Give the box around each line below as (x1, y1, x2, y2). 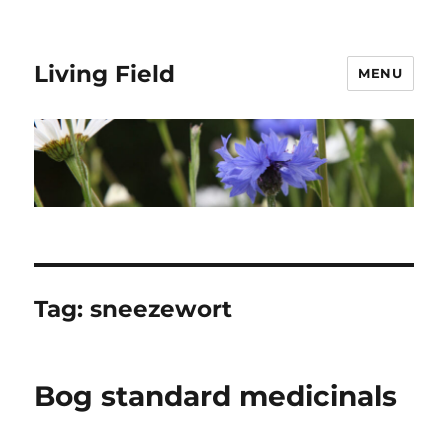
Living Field (34, 59, 176, 88)
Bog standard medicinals (34, 379, 398, 414)
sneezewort (90, 295, 233, 324)
